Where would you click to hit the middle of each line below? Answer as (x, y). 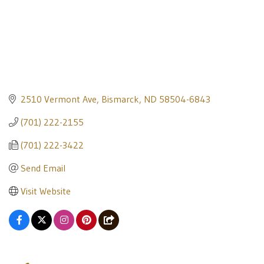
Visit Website (46, 191)
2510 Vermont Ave (59, 99)
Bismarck (120, 99)
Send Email (43, 168)
